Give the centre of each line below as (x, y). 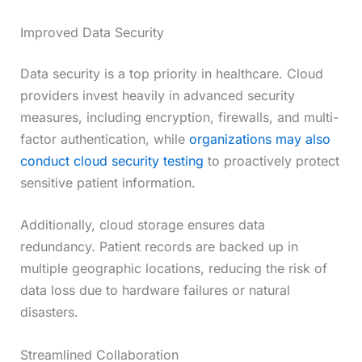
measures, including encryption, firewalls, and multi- (179, 117)
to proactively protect (271, 160)
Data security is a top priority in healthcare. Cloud (171, 73)
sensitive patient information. (107, 182)
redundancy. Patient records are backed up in (159, 247)
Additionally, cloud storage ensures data (142, 225)
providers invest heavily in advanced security (157, 95)
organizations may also (259, 139)
